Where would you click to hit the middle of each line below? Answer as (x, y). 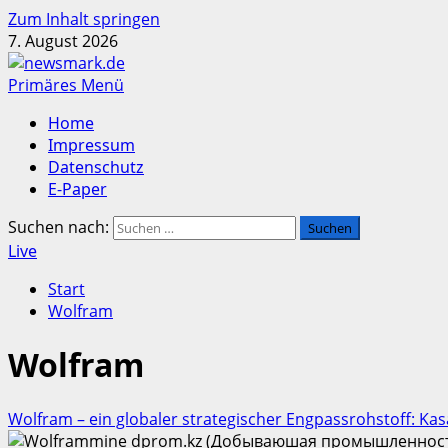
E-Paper (77, 189)
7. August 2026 (63, 41)
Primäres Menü (66, 85)
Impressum (91, 145)
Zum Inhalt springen (84, 19)
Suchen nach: (58, 227)
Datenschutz (96, 167)
